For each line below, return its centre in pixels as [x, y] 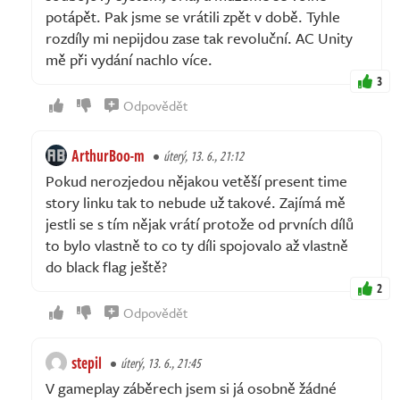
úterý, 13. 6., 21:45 [161, 362]
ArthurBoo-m [108, 155]
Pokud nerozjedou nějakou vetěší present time [196, 180]
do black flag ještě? [106, 266]
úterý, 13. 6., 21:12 [204, 155]
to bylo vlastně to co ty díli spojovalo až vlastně [197, 245]
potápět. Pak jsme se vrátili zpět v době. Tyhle [193, 16]
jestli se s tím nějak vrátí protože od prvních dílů [200, 223]
